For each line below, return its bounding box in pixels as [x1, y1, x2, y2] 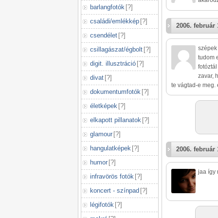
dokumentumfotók [90, 88, 141, 95]
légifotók [90, 201, 114, 208]
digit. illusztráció [90, 60, 136, 67]
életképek [90, 102, 117, 109]
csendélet [90, 32, 117, 39]
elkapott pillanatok [90, 116, 141, 124]
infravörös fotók [90, 173, 134, 180]
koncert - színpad [90, 187, 139, 194]
